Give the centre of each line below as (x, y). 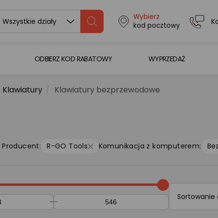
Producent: (22, 146)
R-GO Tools (67, 146)
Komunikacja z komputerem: (150, 146)
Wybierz (146, 17)
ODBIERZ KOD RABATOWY (73, 59)
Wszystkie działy (29, 21)
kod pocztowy (156, 26)
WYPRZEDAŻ (167, 59)
